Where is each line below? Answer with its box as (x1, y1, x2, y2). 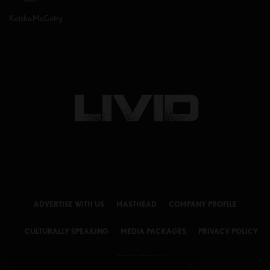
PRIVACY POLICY (198, 227, 258, 236)
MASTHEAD (116, 199, 157, 209)
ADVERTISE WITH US (33, 199, 104, 209)
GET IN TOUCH (116, 254, 166, 263)
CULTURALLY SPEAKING (24, 227, 108, 236)
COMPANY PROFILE (168, 199, 237, 209)
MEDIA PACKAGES (120, 227, 186, 236)
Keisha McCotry (9, 13, 63, 24)
